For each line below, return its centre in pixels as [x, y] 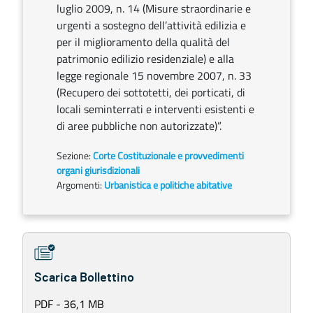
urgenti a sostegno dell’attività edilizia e [151, 25]
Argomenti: [79, 185]
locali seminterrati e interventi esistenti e [155, 109]
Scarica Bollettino [84, 278]
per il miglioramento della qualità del [143, 42]
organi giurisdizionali [98, 170]
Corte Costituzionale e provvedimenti [168, 155]
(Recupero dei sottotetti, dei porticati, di [151, 92]
